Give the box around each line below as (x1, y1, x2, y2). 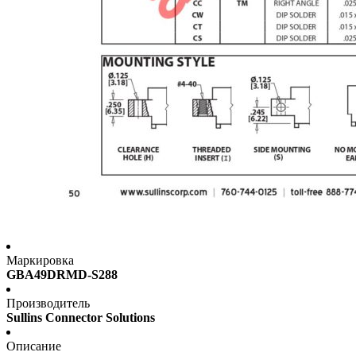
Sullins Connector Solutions (6, 311, 155, 325)
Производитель (6, 296, 90, 311)
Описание (6, 339, 61, 354)
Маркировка (6, 253, 74, 268)
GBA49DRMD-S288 (6, 268, 118, 282)
